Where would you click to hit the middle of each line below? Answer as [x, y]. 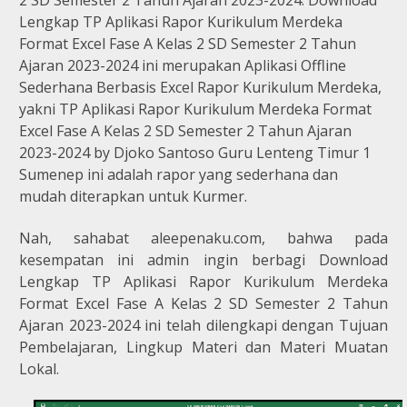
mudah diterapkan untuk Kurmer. [135, 196]
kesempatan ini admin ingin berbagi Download [203, 259]
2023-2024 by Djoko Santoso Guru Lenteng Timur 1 [195, 152]
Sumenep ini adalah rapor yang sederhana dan [179, 174]
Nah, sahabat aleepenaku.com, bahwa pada [203, 238]
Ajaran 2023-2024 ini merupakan [132, 65]
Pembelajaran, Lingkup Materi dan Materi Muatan [203, 347]
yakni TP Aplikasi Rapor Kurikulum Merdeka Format [195, 109]
